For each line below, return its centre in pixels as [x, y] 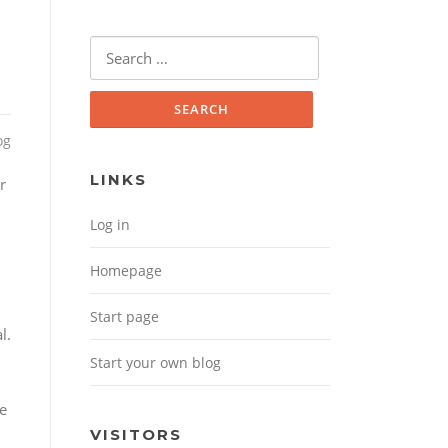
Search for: [127, 48]
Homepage [126, 271]
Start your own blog [155, 363]
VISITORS [136, 435]
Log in [110, 225]
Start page [124, 317]
